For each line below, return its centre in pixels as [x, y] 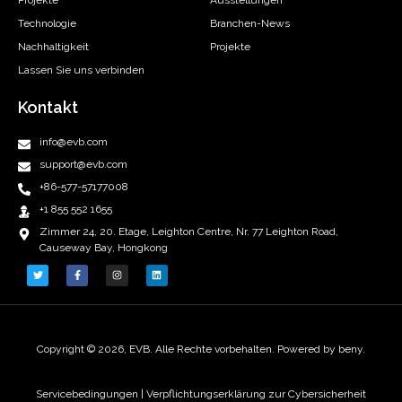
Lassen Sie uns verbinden [81, 70]
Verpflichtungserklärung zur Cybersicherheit [256, 393]
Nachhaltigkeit [53, 46]
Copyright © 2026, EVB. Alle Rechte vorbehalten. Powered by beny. [201, 349]
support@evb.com [83, 165]
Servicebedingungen [88, 393]
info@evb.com [74, 142]
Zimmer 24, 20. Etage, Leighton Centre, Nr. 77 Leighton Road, [189, 231]
